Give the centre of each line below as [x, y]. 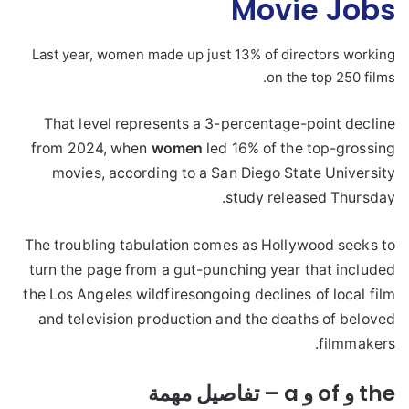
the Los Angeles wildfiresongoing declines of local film [209, 294]
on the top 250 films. [331, 77]
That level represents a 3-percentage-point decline [219, 123]
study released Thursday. [310, 197]
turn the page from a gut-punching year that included [212, 269]
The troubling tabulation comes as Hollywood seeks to [210, 245]
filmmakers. [357, 343]
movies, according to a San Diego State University [224, 173]
